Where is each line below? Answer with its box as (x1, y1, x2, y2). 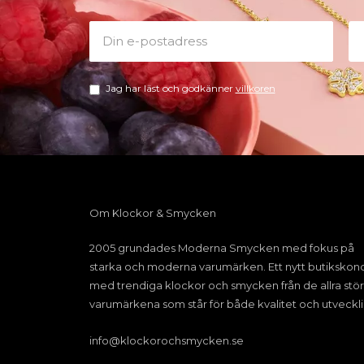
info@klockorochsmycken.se (89, 334, 244, 348)
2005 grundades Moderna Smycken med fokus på (89, 241, 354, 255)
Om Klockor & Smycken (89, 206, 216, 220)
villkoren (235, 82, 275, 95)
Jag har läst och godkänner (105, 82, 236, 95)
